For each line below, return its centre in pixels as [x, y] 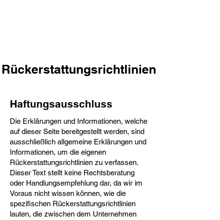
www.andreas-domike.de [51, 16]
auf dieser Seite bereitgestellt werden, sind [77, 131]
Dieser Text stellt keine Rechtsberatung [72, 173]
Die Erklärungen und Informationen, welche [79, 121]
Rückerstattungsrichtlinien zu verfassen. [74, 162]
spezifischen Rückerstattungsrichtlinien [73, 204]
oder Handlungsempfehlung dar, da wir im [76, 183]
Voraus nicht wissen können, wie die [68, 193]
